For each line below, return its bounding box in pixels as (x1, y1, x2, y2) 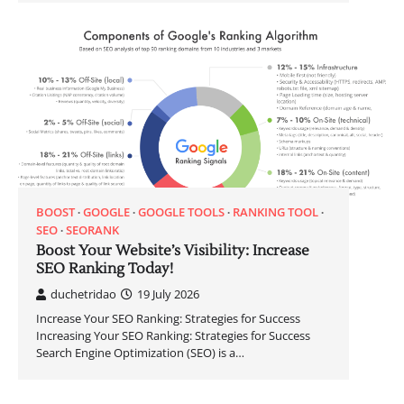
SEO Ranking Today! (36, 259, 173, 278)
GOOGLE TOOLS (138, 203, 225, 220)
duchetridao (50, 285, 116, 302)
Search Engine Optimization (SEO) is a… (36, 344, 244, 361)
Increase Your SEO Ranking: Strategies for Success (36, 309, 300, 326)
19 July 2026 (137, 285, 199, 302)
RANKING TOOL (233, 203, 318, 220)
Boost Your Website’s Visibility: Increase (36, 241, 309, 260)
